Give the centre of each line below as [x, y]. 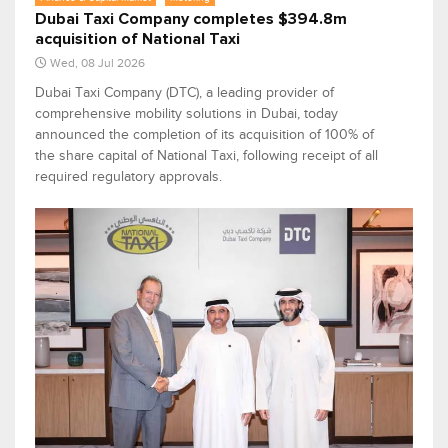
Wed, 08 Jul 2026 [97, 63]
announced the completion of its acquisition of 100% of [204, 135]
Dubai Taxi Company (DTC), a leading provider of [184, 93]
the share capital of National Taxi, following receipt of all [206, 156]
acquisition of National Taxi [137, 39]
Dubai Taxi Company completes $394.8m [191, 19]
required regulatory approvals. [128, 177]
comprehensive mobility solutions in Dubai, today [186, 114]
